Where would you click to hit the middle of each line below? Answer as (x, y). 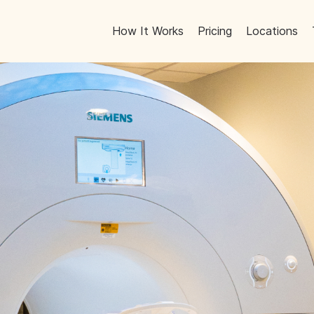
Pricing (215, 30)
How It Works (148, 30)
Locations (272, 30)
